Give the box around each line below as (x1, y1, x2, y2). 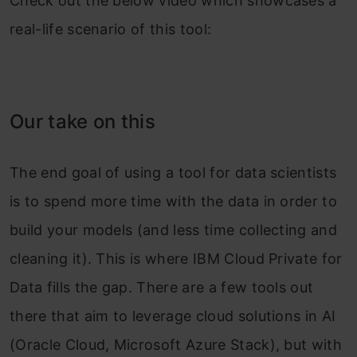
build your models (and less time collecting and (10, 221, 338, 238)
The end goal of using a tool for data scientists (10, 163, 337, 181)
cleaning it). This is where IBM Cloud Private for (10, 249, 343, 267)
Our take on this (10, 109, 156, 133)
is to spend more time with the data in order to (10, 192, 338, 210)
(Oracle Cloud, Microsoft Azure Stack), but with (10, 335, 343, 353)
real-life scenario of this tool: (10, 20, 212, 37)
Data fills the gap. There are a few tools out (10, 278, 314, 296)
